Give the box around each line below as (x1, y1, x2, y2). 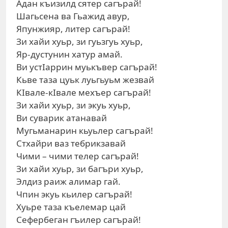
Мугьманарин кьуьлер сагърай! (16, 125, 153, 136)
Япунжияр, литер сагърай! (16, 23, 130, 35)
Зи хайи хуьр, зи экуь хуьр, (16, 99, 131, 111)
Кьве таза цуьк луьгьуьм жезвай (16, 74, 154, 85)
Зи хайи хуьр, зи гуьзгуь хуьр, (16, 36, 143, 47)
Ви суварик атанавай (16, 112, 107, 124)
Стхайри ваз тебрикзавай (16, 137, 126, 149)
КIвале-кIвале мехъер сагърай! (16, 87, 151, 98)
